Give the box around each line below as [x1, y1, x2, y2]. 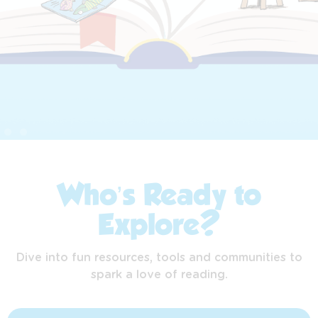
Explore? [98, 214, 220, 241]
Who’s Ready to [57, 184, 261, 212]
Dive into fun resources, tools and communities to [16, 252, 302, 264]
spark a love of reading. [90, 269, 228, 281]
